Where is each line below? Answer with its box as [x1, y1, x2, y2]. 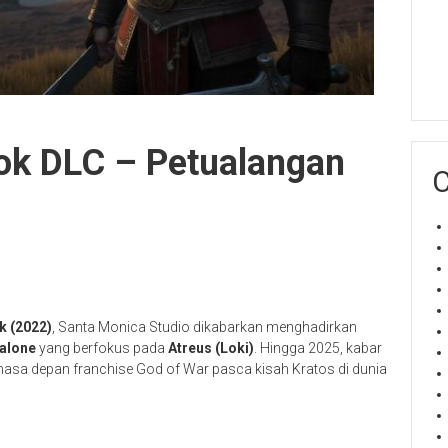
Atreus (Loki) [168, 340, 254, 357]
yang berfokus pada [36, 340, 168, 357]
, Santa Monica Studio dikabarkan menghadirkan [52, 319, 357, 336]
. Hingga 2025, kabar [254, 340, 382, 357]
